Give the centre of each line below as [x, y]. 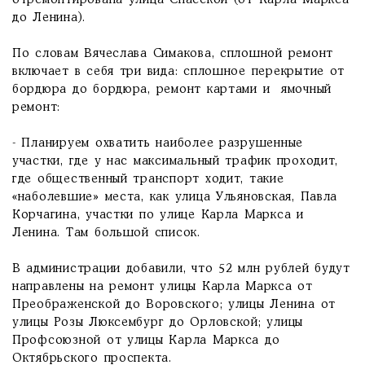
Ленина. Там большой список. [106, 233]
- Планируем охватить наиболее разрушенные [158, 143]
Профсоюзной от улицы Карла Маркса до [146, 341]
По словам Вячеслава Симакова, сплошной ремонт [173, 54]
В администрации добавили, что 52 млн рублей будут [181, 269]
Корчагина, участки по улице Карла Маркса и [158, 215]
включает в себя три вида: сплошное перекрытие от [179, 72]
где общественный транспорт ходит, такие [148, 179]
